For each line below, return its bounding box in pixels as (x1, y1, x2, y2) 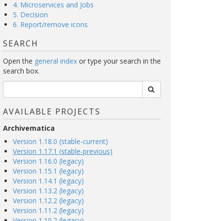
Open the (3, 56, 35, 66)
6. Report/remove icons (13, 20, 88, 29)
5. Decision (13, 10, 48, 19)
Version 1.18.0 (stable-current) (13, 137, 108, 146)
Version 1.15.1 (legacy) (13, 166, 84, 176)
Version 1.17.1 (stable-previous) (13, 147, 112, 156)
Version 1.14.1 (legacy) (13, 176, 84, 185)
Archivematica (3, 123, 55, 133)
